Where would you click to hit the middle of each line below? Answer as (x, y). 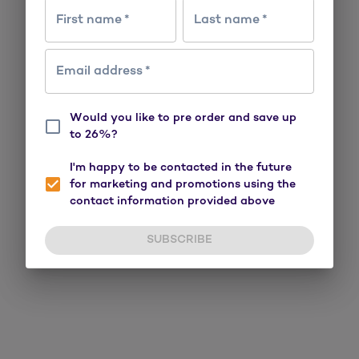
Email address (99, 71)
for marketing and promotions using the (183, 184)
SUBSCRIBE (179, 240)
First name (89, 20)
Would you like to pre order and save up (183, 117)
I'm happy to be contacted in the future (181, 167)
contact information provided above (172, 201)
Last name (227, 20)
